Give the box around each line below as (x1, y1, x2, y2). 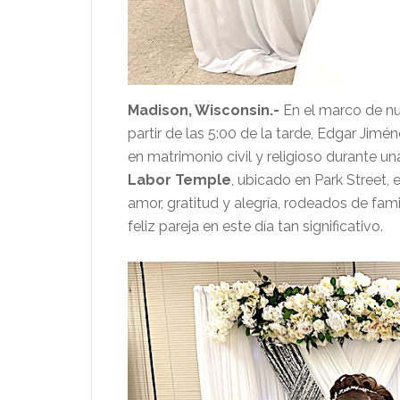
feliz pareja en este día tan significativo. (128, 217, 383, 235)
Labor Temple (128, 171, 231, 188)
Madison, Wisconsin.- (128, 101, 279, 119)
